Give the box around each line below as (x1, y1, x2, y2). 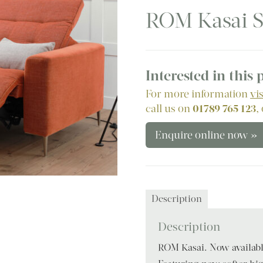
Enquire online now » (155, 128, 258, 141)
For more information (146, 87, 251, 100)
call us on (146, 102, 193, 115)
